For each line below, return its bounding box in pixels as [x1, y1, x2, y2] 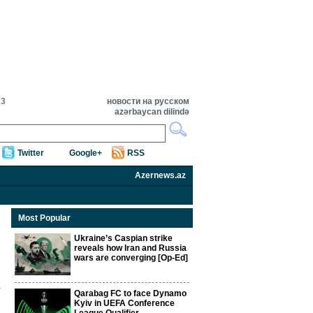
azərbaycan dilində [115, 107, 189, 117]
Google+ [69, 148, 102, 158]
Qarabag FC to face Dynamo [74, 289, 187, 298]
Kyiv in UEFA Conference [74, 298, 175, 308]
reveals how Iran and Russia [74, 243, 187, 253]
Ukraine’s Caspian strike [74, 233, 173, 243]
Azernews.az [135, 170, 186, 180]
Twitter [17, 148, 44, 158]
